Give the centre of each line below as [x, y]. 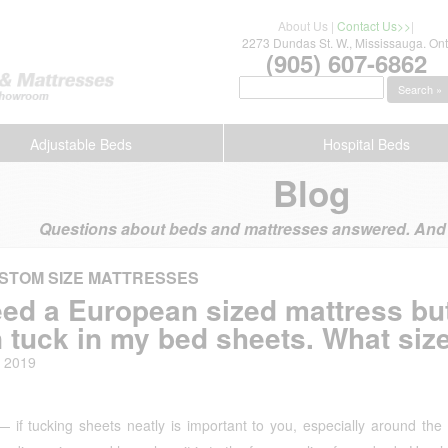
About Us [303, 25]
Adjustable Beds [81, 143]
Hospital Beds [366, 143]
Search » [420, 89]
